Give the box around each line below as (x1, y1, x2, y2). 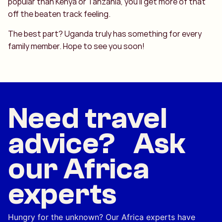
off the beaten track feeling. (8, 8, 111, 20)
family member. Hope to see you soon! (8, 40, 145, 52)
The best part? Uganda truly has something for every (8, 28, 202, 39)
